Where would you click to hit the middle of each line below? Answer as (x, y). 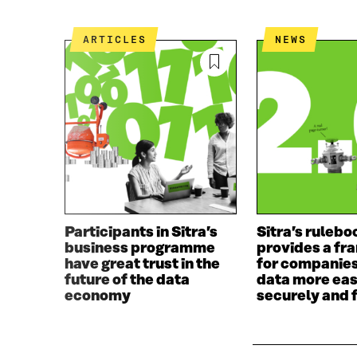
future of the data (127, 280)
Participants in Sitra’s (141, 232)
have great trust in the (142, 264)
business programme (139, 248)
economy (97, 296)
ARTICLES (119, 40)
